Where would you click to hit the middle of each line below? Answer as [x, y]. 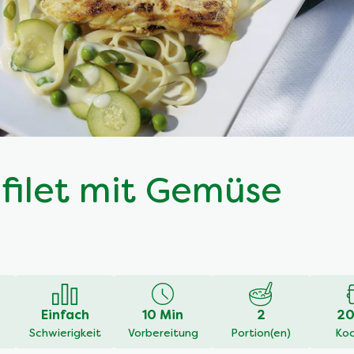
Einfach [65, 316]
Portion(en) [261, 334]
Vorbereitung [163, 334]
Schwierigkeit [65, 334]
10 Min [163, 316]
